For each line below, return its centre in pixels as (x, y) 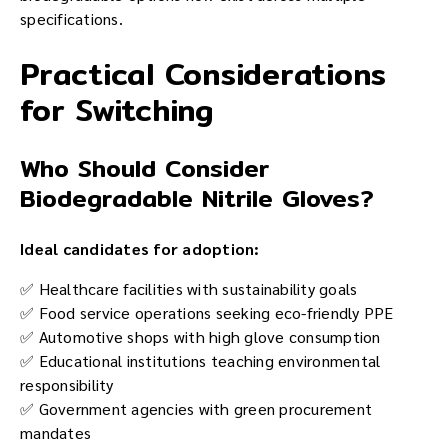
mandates (55, 432)
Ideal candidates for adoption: (140, 248)
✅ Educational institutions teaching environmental (200, 360)
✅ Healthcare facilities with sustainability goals (189, 288)
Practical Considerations (203, 74)
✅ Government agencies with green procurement (196, 408)
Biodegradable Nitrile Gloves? (197, 198)
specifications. (71, 19)
